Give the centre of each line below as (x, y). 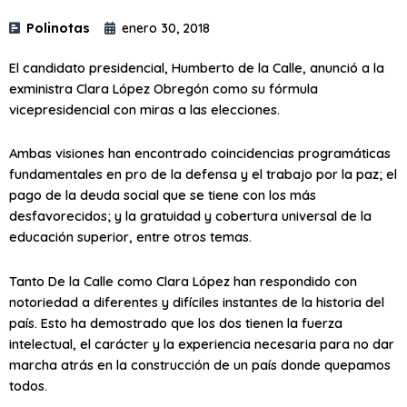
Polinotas (58, 28)
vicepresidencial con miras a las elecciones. (144, 109)
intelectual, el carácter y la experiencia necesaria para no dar (202, 343)
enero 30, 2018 (166, 28)
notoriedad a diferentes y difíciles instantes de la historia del (197, 302)
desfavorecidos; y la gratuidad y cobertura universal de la (190, 216)
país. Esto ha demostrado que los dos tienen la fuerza (176, 323)
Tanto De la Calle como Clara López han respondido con (183, 281)
